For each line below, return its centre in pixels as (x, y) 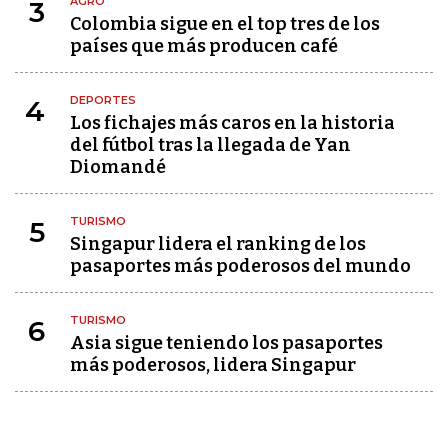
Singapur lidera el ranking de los (218, 243)
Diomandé (118, 166)
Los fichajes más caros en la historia (232, 122)
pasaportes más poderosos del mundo (240, 265)
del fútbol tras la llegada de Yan (210, 144)
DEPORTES (103, 99)
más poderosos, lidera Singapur (213, 364)
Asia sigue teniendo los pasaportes (226, 342)
